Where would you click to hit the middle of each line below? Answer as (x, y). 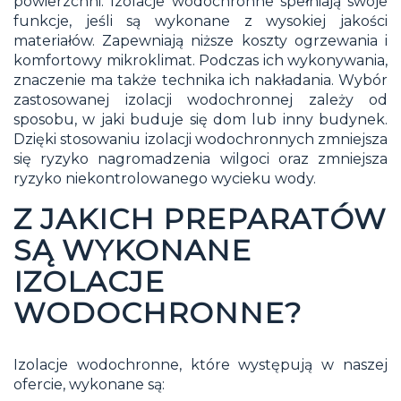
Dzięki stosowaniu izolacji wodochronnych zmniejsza (200, 139)
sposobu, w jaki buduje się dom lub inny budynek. (200, 119)
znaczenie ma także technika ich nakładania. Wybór (200, 80)
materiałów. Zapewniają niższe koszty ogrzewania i (200, 40)
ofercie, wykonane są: (89, 384)
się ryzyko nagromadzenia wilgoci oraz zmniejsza (200, 158)
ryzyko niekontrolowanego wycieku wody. (165, 178)
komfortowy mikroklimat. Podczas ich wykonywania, (200, 60)
